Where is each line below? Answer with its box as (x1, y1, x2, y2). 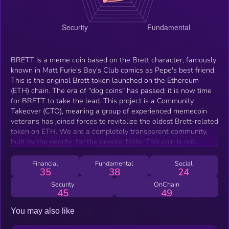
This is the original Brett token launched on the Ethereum (11, 75, 199, 85)
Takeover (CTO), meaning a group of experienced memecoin (11, 105, 207, 116)
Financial (32, 158, 59, 168)
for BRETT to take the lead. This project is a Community (11, 95, 194, 106)
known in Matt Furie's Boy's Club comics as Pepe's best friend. (11, 64, 216, 75)
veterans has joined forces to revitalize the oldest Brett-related (11, 116, 218, 126)
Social (174, 158, 193, 168)
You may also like (11, 206, 75, 215)
